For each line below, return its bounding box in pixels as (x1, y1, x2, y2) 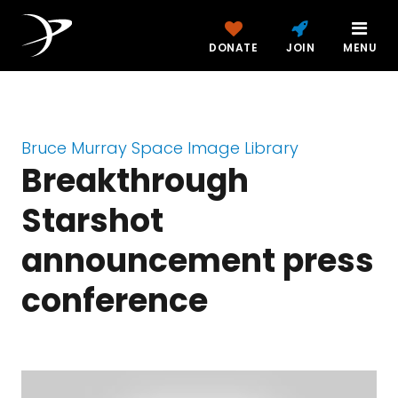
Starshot (21, 198, 163, 243)
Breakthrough (21, 158, 249, 203)
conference (21, 278, 208, 323)
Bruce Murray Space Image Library (21, 137, 298, 159)
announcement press (21, 238, 374, 283)
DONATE (209, 40, 258, 55)
